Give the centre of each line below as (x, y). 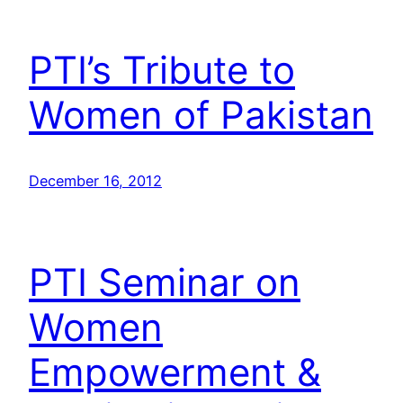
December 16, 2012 (95, 181)
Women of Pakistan (201, 115)
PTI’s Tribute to (162, 70)
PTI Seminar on (165, 282)
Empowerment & (175, 372)
